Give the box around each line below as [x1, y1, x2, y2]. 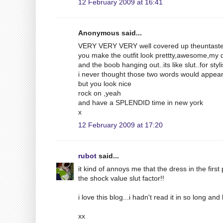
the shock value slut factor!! [78, 174, 164, 182]
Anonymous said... [78, 28, 142, 37]
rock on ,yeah [78, 89, 121, 97]
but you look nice [78, 79, 131, 88]
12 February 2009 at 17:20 [78, 120, 163, 129]
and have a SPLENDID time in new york [78, 98, 203, 107]
